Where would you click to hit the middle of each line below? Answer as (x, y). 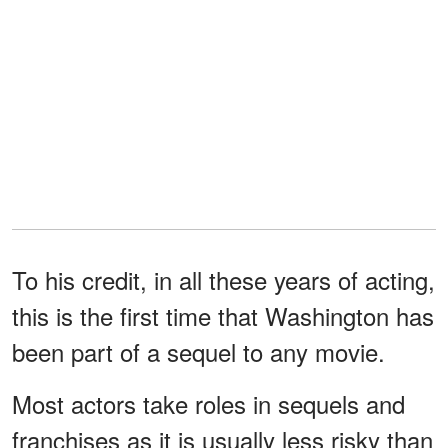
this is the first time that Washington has (223, 315)
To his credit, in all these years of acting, (223, 279)
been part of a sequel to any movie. (198, 351)
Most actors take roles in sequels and (208, 403)
